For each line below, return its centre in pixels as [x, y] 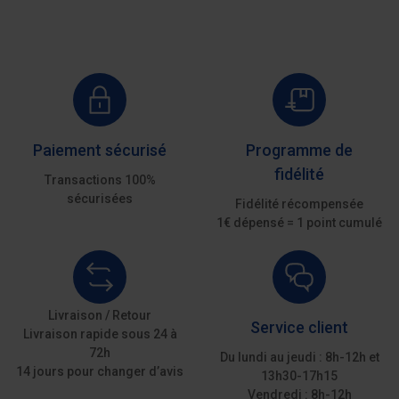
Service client [299, 328]
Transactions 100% [100, 180]
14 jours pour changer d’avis [100, 372]
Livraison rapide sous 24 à [100, 334]
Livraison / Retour [100, 316]
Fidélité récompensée [299, 204]
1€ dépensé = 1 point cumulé [299, 223]
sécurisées [100, 199]
